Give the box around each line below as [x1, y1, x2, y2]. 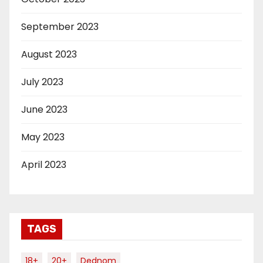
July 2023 [21, 75, 63, 89]
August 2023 [21, 47, 77, 61]
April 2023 [21, 157, 66, 171]
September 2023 [21, 19, 99, 33]
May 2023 [21, 130, 65, 144]
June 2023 [21, 102, 68, 116]
